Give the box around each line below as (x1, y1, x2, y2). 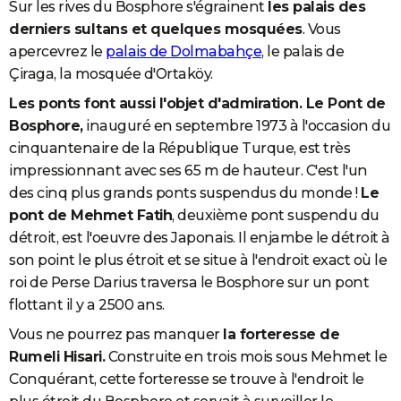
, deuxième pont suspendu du (172, 206, 380, 224)
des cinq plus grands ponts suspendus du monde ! (9, 183, 361, 201)
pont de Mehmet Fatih (9, 206, 172, 224)
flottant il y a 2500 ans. (9, 295, 165, 313)
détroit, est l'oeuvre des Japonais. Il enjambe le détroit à (9, 228, 390, 246)
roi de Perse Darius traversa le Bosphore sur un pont (9, 273, 369, 291)
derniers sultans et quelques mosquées (9, 20, 303, 38)
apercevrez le (9, 42, 106, 60)
